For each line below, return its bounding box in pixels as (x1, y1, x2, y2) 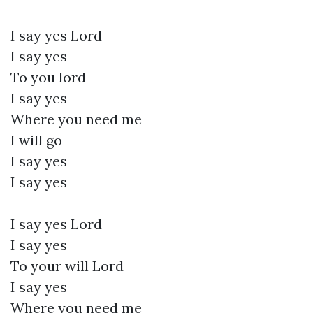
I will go (10, 131, 62, 149)
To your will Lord (10, 257, 124, 275)
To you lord (10, 68, 86, 86)
